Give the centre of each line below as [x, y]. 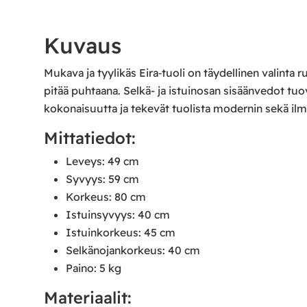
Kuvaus [83, 45]
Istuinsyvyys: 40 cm [118, 215]
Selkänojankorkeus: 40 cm [133, 250]
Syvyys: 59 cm [102, 179]
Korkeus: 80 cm [106, 197]
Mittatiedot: [90, 137]
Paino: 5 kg [93, 268]
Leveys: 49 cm [102, 161]
